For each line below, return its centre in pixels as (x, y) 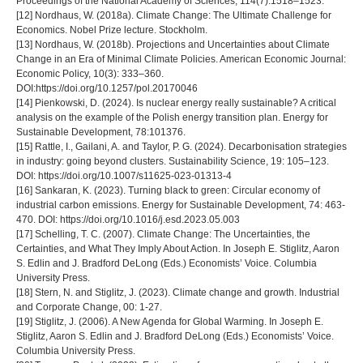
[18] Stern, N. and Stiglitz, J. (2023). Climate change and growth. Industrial (178, 292)
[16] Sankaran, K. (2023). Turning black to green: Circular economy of (168, 190)
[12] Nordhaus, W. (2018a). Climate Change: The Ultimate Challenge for (174, 15)
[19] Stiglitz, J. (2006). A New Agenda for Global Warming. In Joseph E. (170, 321)
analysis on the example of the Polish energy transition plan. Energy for (172, 117)
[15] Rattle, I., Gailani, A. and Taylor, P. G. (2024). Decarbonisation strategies (181, 146)
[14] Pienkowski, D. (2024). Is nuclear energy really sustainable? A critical (176, 102)
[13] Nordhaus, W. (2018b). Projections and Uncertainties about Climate (173, 44)
